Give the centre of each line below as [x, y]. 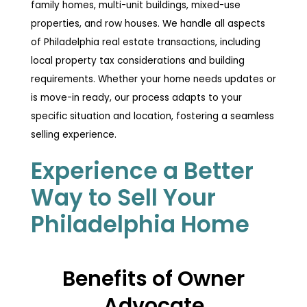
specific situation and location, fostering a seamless [152, 116]
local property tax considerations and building [137, 60]
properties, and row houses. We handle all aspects [148, 23]
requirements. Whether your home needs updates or [153, 79]
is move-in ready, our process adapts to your [136, 97]
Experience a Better [142, 171]
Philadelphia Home [140, 224]
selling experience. [73, 134]
